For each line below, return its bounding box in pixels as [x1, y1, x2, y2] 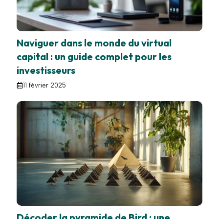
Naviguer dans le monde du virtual [17, 36, 172, 49]
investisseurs [17, 64, 75, 76]
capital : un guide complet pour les [17, 50, 172, 63]
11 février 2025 [23, 81, 66, 89]
